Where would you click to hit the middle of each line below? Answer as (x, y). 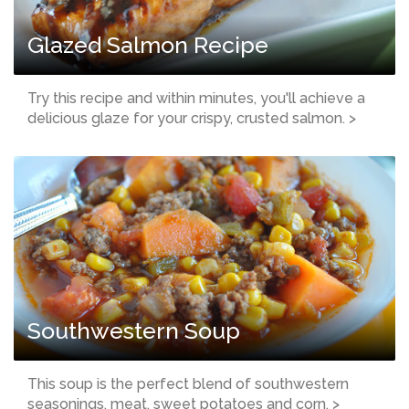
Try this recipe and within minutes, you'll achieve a (196, 98)
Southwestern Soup (134, 331)
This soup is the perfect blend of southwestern (188, 384)
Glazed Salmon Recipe (148, 44)
